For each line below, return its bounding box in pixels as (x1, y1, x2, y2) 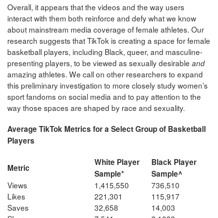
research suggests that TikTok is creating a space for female (7, 35, 210, 46)
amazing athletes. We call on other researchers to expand (7, 69, 203, 80)
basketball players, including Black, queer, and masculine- (7, 46, 202, 57)
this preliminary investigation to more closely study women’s (7, 80, 208, 91)
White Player (94, 157, 140, 168)
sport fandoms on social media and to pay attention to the (7, 91, 201, 102)
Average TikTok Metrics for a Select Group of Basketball (7, 124, 206, 135)
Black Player (151, 157, 197, 168)
